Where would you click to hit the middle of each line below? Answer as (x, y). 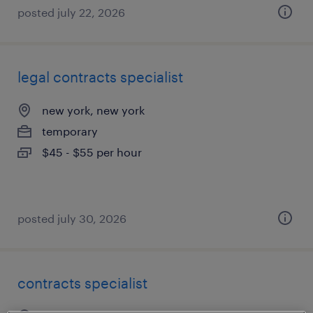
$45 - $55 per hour (92, 152)
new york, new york (93, 110)
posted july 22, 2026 (71, 12)
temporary (70, 131)
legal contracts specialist (100, 77)
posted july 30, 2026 (72, 218)
